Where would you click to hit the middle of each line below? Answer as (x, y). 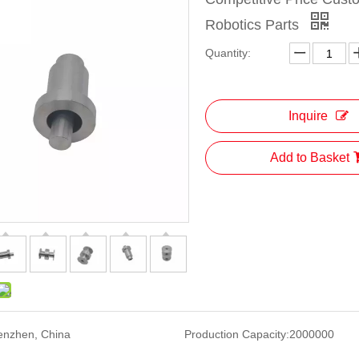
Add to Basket (309, 157)
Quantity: (228, 53)
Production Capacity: (236, 334)
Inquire (308, 116)
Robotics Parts (254, 25)
